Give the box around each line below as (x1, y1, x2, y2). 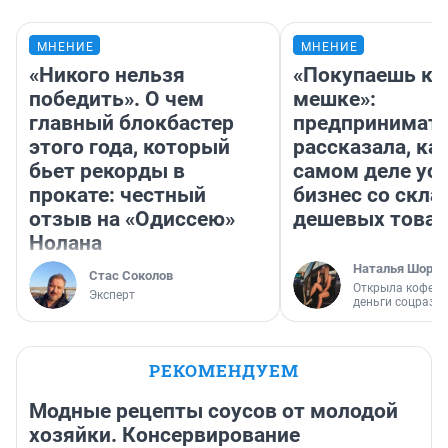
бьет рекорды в (29, 159, 185, 184)
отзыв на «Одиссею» (29, 207, 235, 232)
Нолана (29, 231, 102, 256)
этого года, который (29, 135, 230, 160)
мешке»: (293, 87, 376, 112)
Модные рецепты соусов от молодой (29, 399, 398, 424)
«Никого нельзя (29, 63, 185, 88)
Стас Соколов (89, 268, 173, 284)
